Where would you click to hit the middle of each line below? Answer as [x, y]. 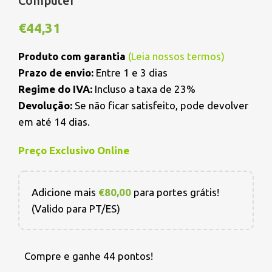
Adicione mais [65, 192]
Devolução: [45, 106]
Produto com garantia [73, 56]
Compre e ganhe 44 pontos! [89, 256]
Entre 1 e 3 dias [131, 73]
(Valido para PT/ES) [76, 209]
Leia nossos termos [176, 56]
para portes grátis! [175, 192]
